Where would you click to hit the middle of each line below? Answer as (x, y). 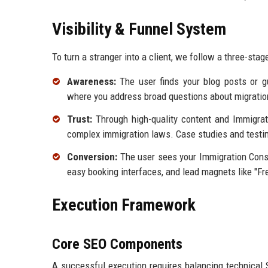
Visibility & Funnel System (139, 29)
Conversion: (92, 157)
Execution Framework (124, 205)
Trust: (80, 119)
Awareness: (92, 82)
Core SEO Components (117, 244)
